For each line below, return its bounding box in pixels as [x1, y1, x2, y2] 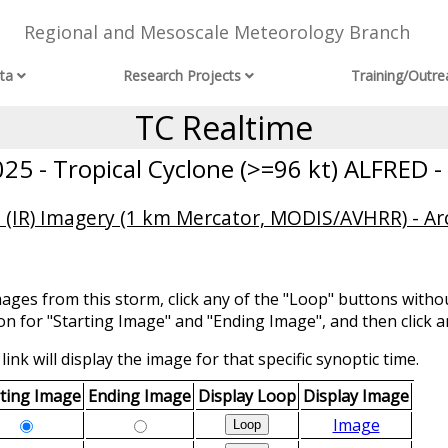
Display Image [303, 385, 409, 408]
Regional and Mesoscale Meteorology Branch [23, 20, 410, 45]
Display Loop [198, 385, 296, 408]
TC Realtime [135, 106, 313, 149]
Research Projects [123, 66, 242, 86]
